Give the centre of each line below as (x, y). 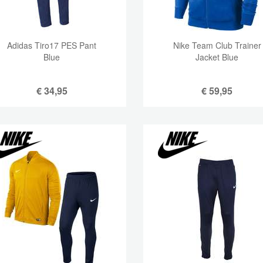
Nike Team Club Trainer (217, 45)
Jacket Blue (217, 57)
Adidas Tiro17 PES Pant (52, 45)
